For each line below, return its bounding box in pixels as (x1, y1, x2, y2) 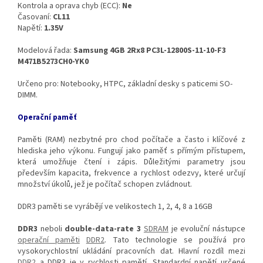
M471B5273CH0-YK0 (18, 56, 89, 68)
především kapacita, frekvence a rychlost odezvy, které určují (18, 167, 245, 180)
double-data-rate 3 (65, 223, 141, 235)
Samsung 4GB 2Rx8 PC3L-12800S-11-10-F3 (72, 45, 226, 57)
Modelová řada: (18, 45, 72, 57)
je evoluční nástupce (168, 223, 246, 235)
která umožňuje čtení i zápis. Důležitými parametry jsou (18, 156, 245, 168)
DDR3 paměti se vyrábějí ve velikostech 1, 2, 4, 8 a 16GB (18, 201, 213, 213)
